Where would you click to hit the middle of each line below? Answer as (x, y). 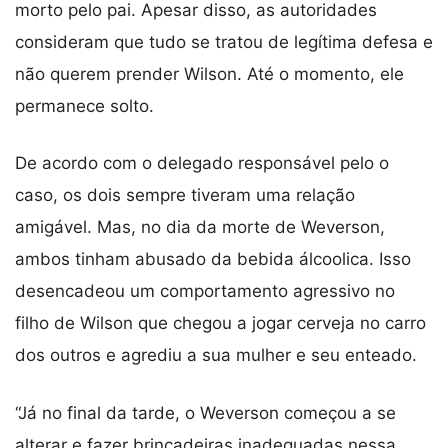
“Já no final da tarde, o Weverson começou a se (205, 412)
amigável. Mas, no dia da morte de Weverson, (200, 227)
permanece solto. (84, 105)
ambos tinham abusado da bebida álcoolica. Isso (213, 259)
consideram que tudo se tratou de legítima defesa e (224, 41)
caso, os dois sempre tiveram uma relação (185, 195)
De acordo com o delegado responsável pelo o (202, 163)
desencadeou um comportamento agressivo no (205, 291)
